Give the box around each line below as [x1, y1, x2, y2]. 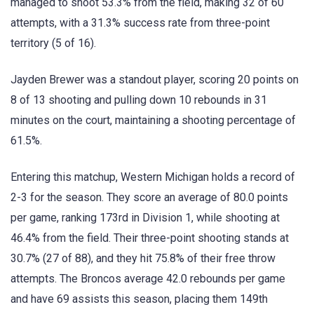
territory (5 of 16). [11, 36, 96, 50]
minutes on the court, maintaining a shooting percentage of [11, 113, 296, 127]
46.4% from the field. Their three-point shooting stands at [11, 231, 289, 245]
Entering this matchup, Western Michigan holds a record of [11, 170, 295, 184]
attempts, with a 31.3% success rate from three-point [11, 15, 270, 29]
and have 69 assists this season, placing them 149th [11, 292, 268, 306]
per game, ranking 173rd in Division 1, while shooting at [11, 210, 280, 224]
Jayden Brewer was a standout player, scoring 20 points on [11, 72, 299, 86]
